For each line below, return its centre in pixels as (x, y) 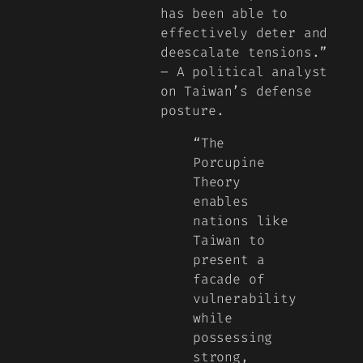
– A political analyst (244, 71)
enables (221, 201)
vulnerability (245, 298)
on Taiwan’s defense (236, 91)
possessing (233, 337)
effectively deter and (244, 32)
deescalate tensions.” (244, 52)
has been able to (224, 13)
